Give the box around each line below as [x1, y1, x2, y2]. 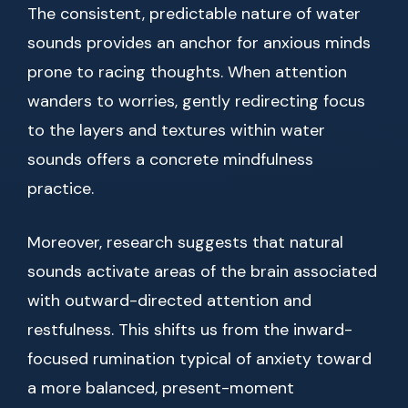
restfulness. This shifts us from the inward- [27, 319, 352, 342]
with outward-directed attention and [27, 290, 311, 312]
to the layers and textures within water [27, 119, 325, 142]
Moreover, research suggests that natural [27, 231, 343, 254]
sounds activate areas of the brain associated [27, 260, 377, 283]
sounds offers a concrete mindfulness [27, 148, 313, 171]
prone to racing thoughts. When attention [27, 61, 347, 84]
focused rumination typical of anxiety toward [27, 348, 372, 371]
